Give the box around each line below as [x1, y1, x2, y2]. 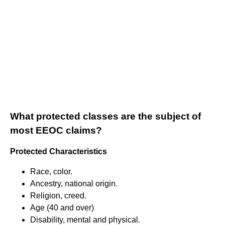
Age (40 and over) [30, 203, 94, 212]
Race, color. [30, 167, 72, 176]
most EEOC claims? [10, 125, 102, 136]
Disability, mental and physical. [30, 215, 140, 224]
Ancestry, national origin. [30, 179, 118, 188]
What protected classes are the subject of [10, 110, 201, 122]
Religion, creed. [30, 191, 86, 200]
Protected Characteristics [10, 147, 107, 156]
